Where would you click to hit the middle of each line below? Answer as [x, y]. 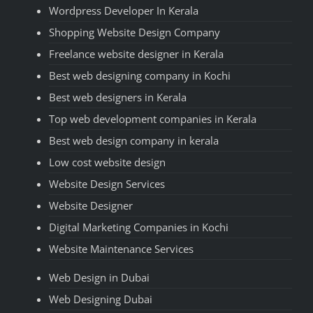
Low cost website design [107, 162]
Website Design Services [107, 183]
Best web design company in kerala [134, 140]
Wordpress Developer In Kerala [124, 10]
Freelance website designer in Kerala [136, 53]
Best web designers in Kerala [118, 97]
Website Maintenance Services [121, 248]
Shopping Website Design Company [134, 32]
